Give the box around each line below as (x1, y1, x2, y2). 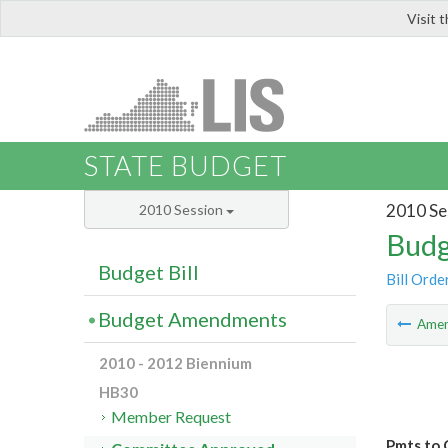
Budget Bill (98, 260, 199, 285)
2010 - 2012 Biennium (99, 354, 252, 373)
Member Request (111, 407, 232, 427)
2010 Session (139, 201, 226, 219)
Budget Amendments (98, 307, 287, 332)
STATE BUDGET (84, 149, 287, 183)
